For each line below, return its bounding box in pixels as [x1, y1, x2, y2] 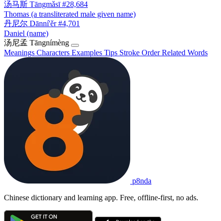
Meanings [4, 48, 37, 57]
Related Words [162, 48, 208, 57]
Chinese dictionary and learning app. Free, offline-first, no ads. [4, 193, 198, 202]
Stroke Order [119, 48, 162, 57]
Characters [37, 48, 72, 57]
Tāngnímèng [30, 38, 69, 47]
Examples [72, 48, 104, 57]
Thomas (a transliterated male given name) [4, 9, 136, 18]
